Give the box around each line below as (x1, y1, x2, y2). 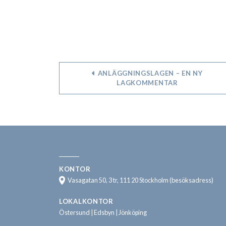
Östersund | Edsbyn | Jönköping (59, 208, 147, 216)
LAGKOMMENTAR (117, 79, 178, 87)
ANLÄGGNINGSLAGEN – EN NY (96, 69, 203, 78)
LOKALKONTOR (59, 197, 114, 205)
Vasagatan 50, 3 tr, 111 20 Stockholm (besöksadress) (68, 177, 213, 185)
